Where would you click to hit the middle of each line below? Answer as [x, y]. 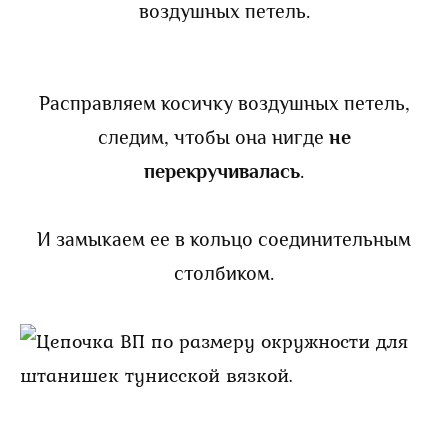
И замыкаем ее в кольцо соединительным [224, 238]
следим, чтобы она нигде [213, 136]
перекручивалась [222, 170]
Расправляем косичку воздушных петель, [224, 102]
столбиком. [224, 272]
